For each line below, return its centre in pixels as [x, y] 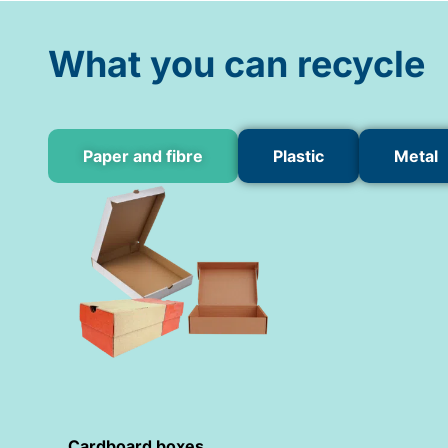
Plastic [298, 155]
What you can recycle [236, 63]
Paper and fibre [143, 155]
